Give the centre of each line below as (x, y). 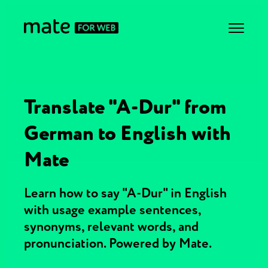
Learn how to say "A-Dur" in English (125, 193)
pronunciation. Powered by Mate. (118, 243)
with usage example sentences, (112, 210)
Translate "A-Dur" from (125, 107)
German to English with (127, 133)
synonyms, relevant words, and (111, 227)
